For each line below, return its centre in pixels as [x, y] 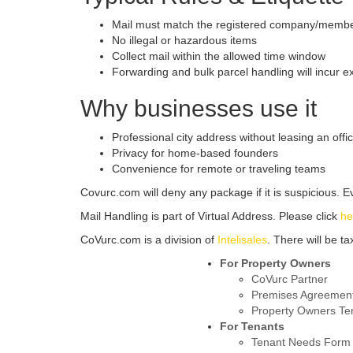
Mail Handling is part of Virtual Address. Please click [210, 216]
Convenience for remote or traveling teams [219, 169]
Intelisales [242, 240]
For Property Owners [275, 264]
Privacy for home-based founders [195, 153]
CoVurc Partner [290, 279]
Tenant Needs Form [301, 342]
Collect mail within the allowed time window [219, 56]
